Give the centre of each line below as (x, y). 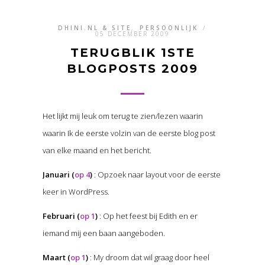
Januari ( (58, 175)
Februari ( (61, 216)
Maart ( (56, 258)
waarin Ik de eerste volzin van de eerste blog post (129, 133)
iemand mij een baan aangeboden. (104, 233)
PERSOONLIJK (169, 28)
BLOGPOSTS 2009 (132, 69)
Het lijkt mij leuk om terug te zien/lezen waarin (122, 116)
